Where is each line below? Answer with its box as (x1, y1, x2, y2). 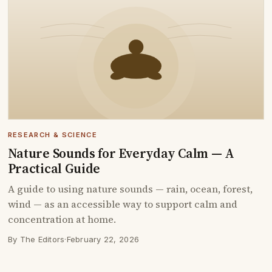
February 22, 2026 (66, 234, 140, 244)
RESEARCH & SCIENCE (7, 130, 97, 139)
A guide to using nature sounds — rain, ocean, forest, (7, 182, 253, 196)
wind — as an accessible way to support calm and (7, 197, 237, 211)
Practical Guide (7, 159, 100, 177)
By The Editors (7, 234, 65, 244)
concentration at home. (7, 212, 116, 226)
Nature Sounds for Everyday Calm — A (7, 144, 234, 162)
